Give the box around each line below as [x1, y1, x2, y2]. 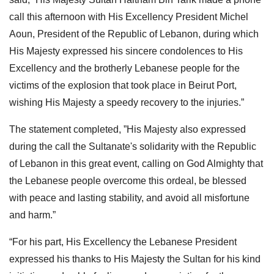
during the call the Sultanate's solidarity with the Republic [9, 141, 256, 152]
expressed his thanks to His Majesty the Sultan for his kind [9, 253, 261, 264]
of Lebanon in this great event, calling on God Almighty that [9, 158, 263, 169]
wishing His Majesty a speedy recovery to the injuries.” [9, 97, 244, 108]
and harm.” [9, 209, 56, 220]
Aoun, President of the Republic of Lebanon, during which [9, 28, 259, 39]
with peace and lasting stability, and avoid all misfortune [9, 192, 250, 203]
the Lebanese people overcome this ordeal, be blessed [9, 175, 246, 186]
